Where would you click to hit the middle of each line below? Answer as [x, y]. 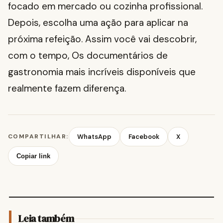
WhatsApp [94, 137]
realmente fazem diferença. [67, 89]
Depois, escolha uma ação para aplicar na [98, 23]
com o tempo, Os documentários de [88, 56]
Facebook [144, 137]
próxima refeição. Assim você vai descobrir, [102, 39]
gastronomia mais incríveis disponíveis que [102, 72]
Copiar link [33, 156]
